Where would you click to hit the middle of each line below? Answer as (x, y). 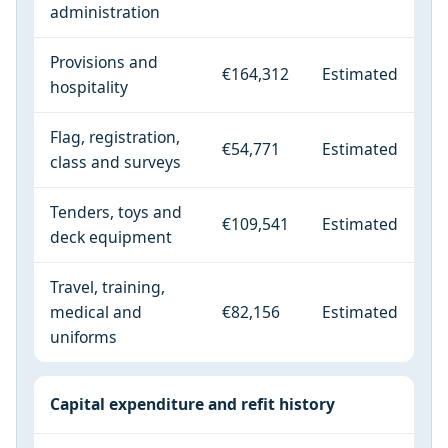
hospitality (89, 86)
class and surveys (115, 161)
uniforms (83, 336)
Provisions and (104, 61)
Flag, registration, (115, 136)
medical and (96, 311)
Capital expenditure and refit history (192, 403)
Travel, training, (107, 286)
